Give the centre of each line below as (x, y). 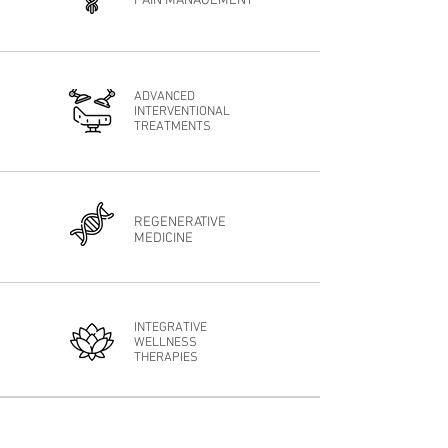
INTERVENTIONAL (182, 112)
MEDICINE (163, 238)
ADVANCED (164, 97)
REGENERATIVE (180, 222)
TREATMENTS (172, 127)
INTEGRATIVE (170, 328)
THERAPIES (166, 358)
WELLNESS (165, 343)
